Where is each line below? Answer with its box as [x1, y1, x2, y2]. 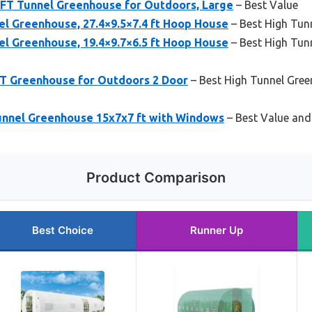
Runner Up [190, 223, 243, 237]
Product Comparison [86, 169, 226, 186]
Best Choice [31, 223, 93, 237]
